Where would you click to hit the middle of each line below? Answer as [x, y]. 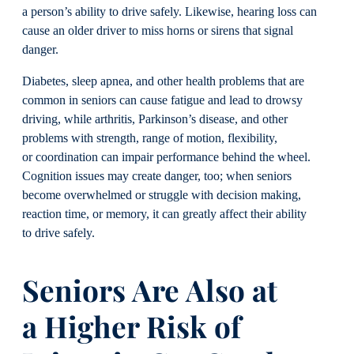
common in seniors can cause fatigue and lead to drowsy [162, 100]
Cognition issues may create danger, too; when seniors [157, 176]
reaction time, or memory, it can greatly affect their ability [164, 214]
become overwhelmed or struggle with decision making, [162, 195]
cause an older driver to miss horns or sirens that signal [158, 30]
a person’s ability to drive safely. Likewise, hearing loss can [169, 11]
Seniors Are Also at [150, 290]
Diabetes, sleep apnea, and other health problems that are [163, 81]
